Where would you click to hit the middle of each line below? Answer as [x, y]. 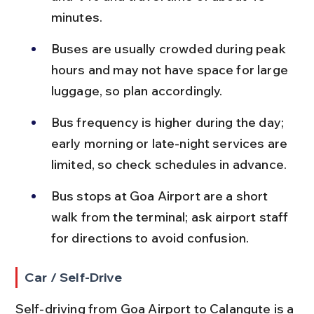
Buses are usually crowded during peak [170, 48]
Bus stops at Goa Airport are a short [161, 196]
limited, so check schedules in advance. [169, 164]
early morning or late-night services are [171, 143]
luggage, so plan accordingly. [137, 90]
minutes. [77, 17]
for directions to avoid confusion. [150, 238]
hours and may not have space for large [171, 69]
